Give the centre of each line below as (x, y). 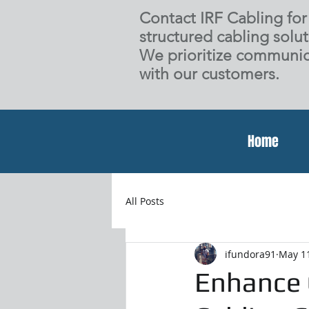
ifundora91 (250, 254)
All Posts (145, 201)
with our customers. (209, 74)
